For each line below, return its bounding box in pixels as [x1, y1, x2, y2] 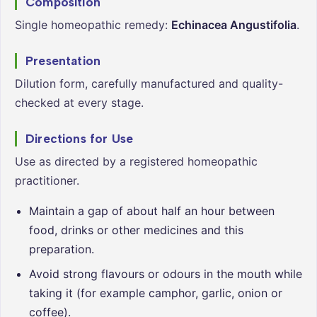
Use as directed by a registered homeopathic [15, 154, 258, 168]
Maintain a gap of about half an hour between [29, 203, 275, 218]
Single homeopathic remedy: [15, 18, 171, 33]
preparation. [29, 241, 94, 256]
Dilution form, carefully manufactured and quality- [15, 76, 283, 91]
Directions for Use [25, 131, 134, 146]
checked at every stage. [15, 95, 144, 110]
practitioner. [15, 173, 79, 188]
